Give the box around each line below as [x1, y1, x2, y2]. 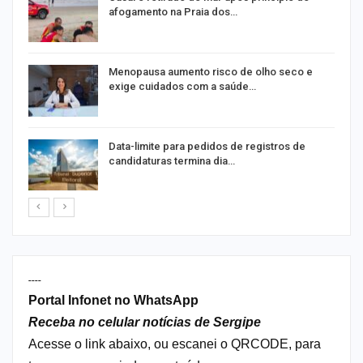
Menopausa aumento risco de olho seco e [109, 65, 313, 78]
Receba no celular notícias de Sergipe [28, 315, 261, 330]
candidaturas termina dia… [109, 154, 235, 167]
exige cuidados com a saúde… [109, 79, 256, 92]
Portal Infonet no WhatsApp [28, 293, 199, 308]
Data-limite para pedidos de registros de [109, 139, 305, 152]
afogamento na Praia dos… [109, 6, 237, 19]
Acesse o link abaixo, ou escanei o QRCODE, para [28, 337, 321, 352]
